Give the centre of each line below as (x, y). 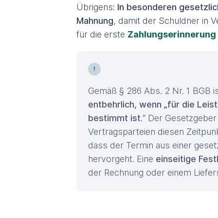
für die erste (102, 34)
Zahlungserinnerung (172, 34)
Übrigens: (97, 7)
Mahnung (95, 21)
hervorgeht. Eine (122, 159)
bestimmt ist (114, 118)
